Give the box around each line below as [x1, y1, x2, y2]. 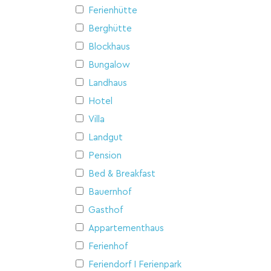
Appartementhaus [88, 223, 164, 233]
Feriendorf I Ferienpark [88, 260, 181, 269]
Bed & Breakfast [88, 169, 155, 178]
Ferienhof [88, 241, 128, 251]
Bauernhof [88, 187, 131, 197]
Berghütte [88, 24, 132, 33]
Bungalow [88, 60, 130, 70]
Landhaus [88, 78, 127, 88]
